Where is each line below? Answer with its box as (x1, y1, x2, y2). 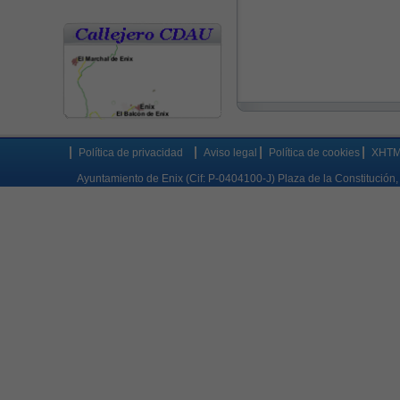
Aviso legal (203, 146, 257, 160)
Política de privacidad (78, 146, 183, 160)
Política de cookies (268, 146, 360, 160)
